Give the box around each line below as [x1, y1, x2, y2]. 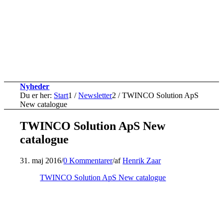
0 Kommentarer [63, 156, 113, 165]
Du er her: [20, 91, 52, 100]
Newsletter [78, 91, 112, 100]
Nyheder [20, 82, 50, 91]
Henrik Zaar [122, 156, 161, 165]
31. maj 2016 [20, 156, 62, 165]
